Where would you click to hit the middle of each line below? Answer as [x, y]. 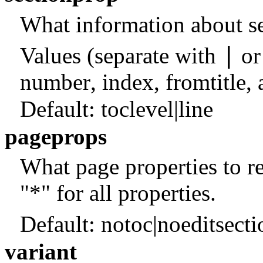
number [55, 82]
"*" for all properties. [118, 193]
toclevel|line [157, 109]
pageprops [56, 136]
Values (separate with [121, 55]
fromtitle [205, 82]
